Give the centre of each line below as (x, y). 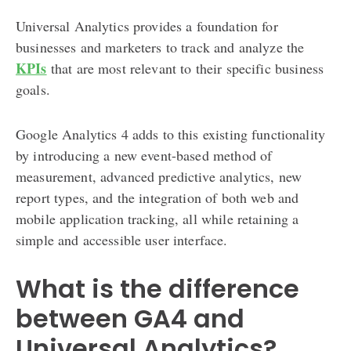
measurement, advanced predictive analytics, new (159, 176)
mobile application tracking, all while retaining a (157, 218)
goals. (33, 89)
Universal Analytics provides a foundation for (147, 25)
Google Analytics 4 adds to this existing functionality (171, 134)
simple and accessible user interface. (122, 239)
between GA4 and (130, 318)
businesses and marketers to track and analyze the (160, 47)
